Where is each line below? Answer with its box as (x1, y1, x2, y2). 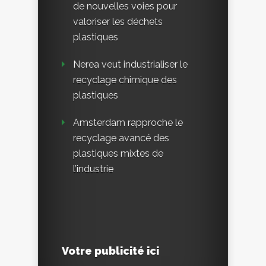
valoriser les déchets (73, 16, 163, 28)
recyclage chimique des (73, 74, 177, 86)
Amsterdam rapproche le (73, 117, 183, 129)
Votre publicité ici (62, 245, 159, 258)
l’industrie (73, 163, 113, 175)
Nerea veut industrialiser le (73, 59, 188, 71)
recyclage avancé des (73, 132, 169, 144)
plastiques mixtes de (73, 148, 163, 160)
